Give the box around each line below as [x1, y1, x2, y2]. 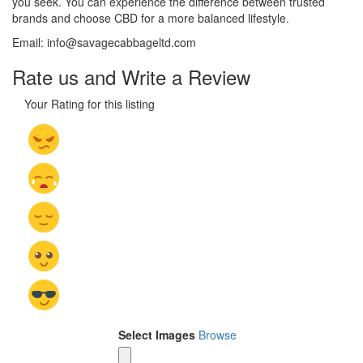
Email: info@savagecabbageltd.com [12, 34, 196, 51]
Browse [199, 327, 237, 344]
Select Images [118, 327, 195, 344]
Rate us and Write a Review [12, 62, 250, 92]
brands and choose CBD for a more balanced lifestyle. [12, 10, 289, 27]
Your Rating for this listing [24, 96, 155, 113]
